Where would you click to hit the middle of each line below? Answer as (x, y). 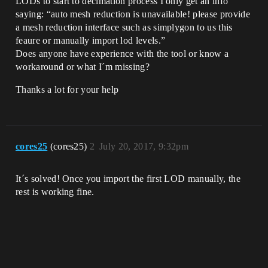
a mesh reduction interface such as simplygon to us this (124, 27)
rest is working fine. (55, 192)
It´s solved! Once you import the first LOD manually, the (128, 179)
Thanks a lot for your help (67, 89)
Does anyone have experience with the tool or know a (122, 54)
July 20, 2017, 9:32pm (144, 146)
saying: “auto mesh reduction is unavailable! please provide (133, 14)
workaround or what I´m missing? (83, 67)
